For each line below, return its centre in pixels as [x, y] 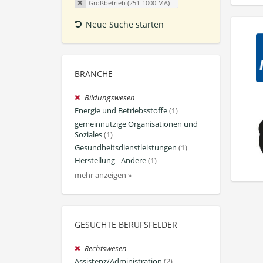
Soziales [88, 134]
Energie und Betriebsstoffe [121, 111]
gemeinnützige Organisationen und [136, 124]
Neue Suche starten [125, 25]
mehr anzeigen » [103, 176]
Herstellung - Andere [110, 161]
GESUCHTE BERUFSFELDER [126, 225]
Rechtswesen [106, 249]
